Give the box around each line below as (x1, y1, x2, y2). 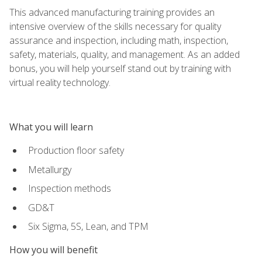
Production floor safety (28, 143, 124, 157)
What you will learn (9, 120, 93, 133)
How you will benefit (9, 243, 98, 257)
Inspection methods (28, 182, 111, 195)
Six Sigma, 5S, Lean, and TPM (28, 220, 149, 233)
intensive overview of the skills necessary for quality (9, 19, 221, 33)
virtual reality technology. (9, 75, 111, 89)
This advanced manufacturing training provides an (9, 5, 215, 19)
